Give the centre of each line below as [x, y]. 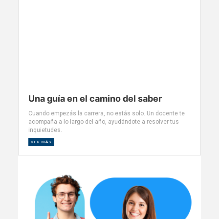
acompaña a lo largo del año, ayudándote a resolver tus [104, 121]
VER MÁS [42, 142]
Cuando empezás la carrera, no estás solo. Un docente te [107, 113]
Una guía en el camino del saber [95, 98]
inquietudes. [45, 130]
